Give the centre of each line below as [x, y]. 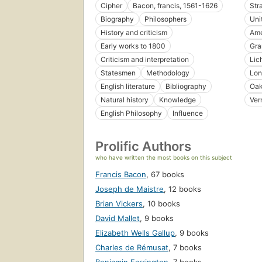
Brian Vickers [119, 204]
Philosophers [166, 19]
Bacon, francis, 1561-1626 [175, 6]
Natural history [125, 100]
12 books [185, 189]
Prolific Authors [143, 146]
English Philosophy [131, 113]
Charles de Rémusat [132, 248]
